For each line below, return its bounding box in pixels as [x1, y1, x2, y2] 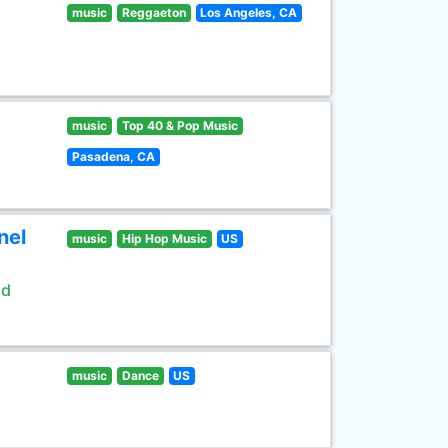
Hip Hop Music [121, 231, 207, 246]
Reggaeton [121, 5, 186, 20]
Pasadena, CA [72, 149, 156, 164]
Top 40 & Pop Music [121, 118, 238, 133]
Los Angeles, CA [200, 5, 298, 20]
